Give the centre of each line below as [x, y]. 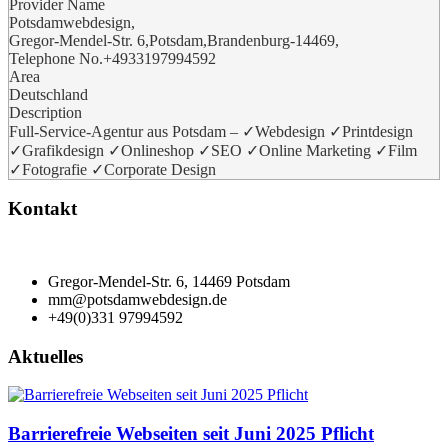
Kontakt [42, 209]
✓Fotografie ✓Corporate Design [112, 169]
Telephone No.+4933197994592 [112, 58]
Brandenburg [248, 40]
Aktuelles [45, 356]
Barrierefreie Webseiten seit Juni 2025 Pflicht [191, 434]
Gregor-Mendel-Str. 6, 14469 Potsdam [169, 281]
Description [45, 112]
